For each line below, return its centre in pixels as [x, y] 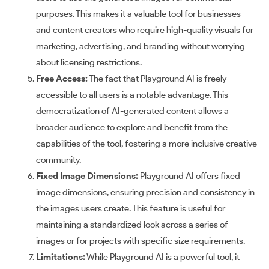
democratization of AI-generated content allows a [132, 111]
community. [59, 159]
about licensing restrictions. [89, 62]
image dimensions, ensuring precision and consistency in [145, 192]
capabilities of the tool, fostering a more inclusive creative [147, 143]
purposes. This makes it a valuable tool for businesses [138, 14]
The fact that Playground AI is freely [157, 78]
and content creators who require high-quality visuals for [145, 30]
